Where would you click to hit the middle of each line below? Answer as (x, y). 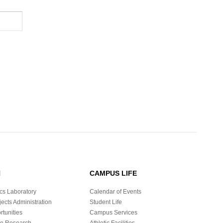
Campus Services (113, 213)
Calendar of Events (115, 192)
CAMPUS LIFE (113, 173)
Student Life (106, 202)
